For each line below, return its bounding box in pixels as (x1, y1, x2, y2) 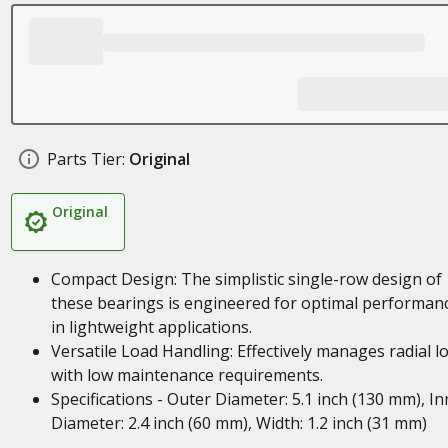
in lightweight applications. (50, 316, 252, 338)
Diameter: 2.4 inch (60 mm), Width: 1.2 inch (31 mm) (50, 412, 427, 434)
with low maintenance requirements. (50, 364, 323, 386)
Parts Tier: (46, 148, 125, 170)
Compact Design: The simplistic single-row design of (50, 268, 442, 290)
